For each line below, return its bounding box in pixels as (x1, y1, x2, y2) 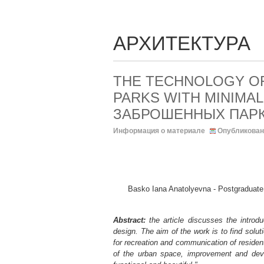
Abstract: (113, 216, 146, 225)
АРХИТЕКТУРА (113, 32, 250, 54)
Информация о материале (113, 127, 205, 135)
